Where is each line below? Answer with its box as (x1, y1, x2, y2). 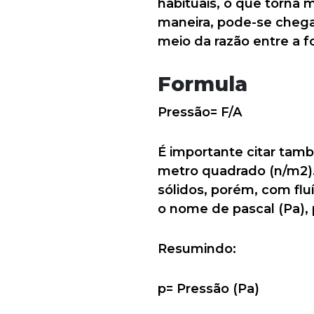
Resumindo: (158, 241, 236, 257)
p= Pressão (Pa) (158, 281, 259, 296)
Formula (158, 71, 247, 96)
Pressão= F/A (158, 104, 242, 120)
